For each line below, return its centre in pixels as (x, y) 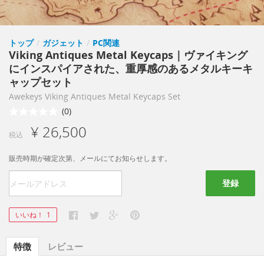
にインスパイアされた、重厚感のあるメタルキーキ (131, 68)
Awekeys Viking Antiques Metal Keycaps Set (95, 96)
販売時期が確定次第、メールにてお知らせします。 (90, 158)
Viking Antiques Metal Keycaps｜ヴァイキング (128, 55)
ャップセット (41, 82)
